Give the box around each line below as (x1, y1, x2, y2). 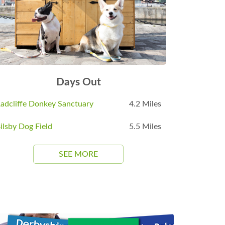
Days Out (56, 77, 101, 88)
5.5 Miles (129, 123, 161, 131)
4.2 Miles (129, 100, 161, 108)
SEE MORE (59, 150, 98, 159)
